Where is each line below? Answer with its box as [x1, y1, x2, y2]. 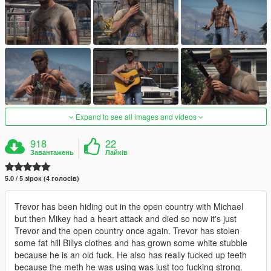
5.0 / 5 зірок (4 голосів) [5, 174, 79, 183]
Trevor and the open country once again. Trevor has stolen [15, 224, 240, 237]
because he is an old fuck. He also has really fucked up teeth [15, 249, 247, 261]
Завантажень [30, 148, 74, 157]
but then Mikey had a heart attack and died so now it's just [15, 212, 237, 225]
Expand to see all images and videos [73, 111, 198, 122]
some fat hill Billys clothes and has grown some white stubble [15, 237, 247, 249]
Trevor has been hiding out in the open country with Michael [15, 200, 243, 213]
